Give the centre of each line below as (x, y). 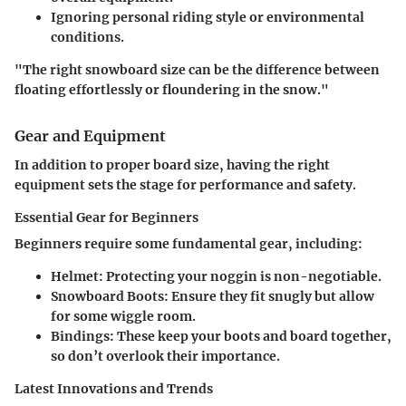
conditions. (87, 37)
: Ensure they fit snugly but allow (269, 296)
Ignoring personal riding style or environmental (208, 17)
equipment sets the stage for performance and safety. (185, 184)
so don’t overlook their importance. (165, 356)
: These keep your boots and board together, (251, 336)
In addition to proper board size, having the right (172, 164)
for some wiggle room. (123, 316)
